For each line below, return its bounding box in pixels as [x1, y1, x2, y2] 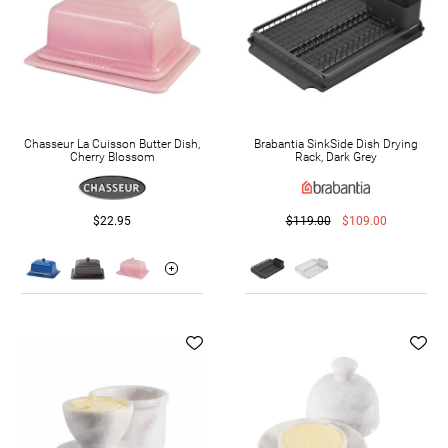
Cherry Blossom [69, 149, 155, 164]
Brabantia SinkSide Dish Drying [254, 136, 418, 151]
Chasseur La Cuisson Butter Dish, [24, 136, 200, 151]
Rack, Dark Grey [295, 149, 377, 164]
